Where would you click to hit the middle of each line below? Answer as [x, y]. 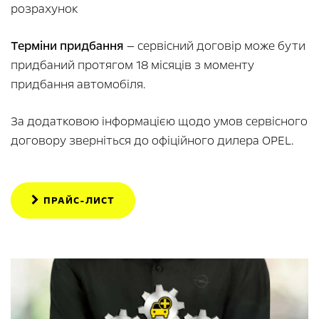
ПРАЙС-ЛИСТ [77, 201]
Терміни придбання [67, 46]
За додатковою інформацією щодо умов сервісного [159, 122]
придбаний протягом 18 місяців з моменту [132, 66]
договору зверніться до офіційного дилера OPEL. [152, 141]
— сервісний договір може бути [215, 46]
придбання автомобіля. [78, 85]
